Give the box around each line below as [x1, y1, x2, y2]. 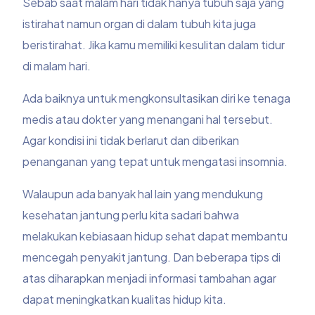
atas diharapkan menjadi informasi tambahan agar [22, 271, 277, 286]
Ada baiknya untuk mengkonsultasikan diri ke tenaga [22, 91, 291, 106]
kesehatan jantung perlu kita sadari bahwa [22, 207, 240, 223]
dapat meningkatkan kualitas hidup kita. [22, 292, 227, 307]
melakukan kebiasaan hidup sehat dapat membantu [22, 229, 288, 244]
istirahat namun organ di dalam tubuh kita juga [22, 16, 257, 32]
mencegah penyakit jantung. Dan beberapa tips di [22, 250, 281, 265]
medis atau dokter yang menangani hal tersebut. [22, 112, 274, 127]
